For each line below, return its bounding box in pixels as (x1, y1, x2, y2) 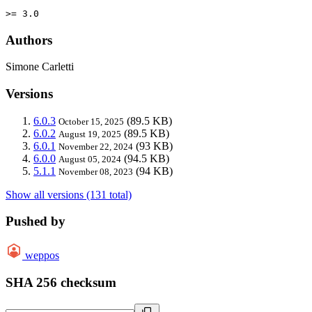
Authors (6, 32, 52, 47)
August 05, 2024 (58, 153, 121, 164)
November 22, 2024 (58, 141, 133, 152)
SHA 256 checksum (6, 274, 116, 290)
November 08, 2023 (58, 166, 133, 177)
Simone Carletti (6, 61, 74, 73)
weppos (25, 249, 59, 262)
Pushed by (6, 214, 65, 229)
